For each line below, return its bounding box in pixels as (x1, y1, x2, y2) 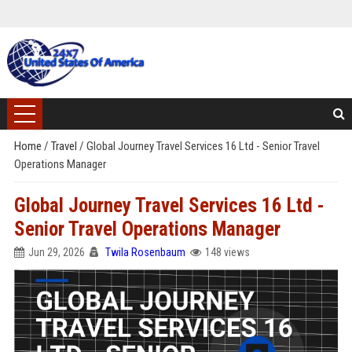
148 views (204, 246, 250, 258)
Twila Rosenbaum (104, 246, 185, 258)
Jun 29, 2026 (27, 246, 85, 258)
